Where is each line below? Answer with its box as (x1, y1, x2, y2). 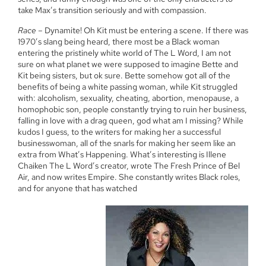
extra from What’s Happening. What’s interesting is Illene (18, 148, 226, 160)
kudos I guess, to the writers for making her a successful (18, 126, 221, 137)
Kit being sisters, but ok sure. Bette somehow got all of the (18, 69, 230, 81)
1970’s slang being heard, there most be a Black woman (18, 36, 220, 47)
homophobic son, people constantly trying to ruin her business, (18, 103, 247, 115)
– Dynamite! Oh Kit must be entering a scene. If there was (36, 24, 248, 36)
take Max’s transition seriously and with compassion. (18, 5, 207, 16)
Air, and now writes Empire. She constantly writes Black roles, (18, 171, 240, 182)
